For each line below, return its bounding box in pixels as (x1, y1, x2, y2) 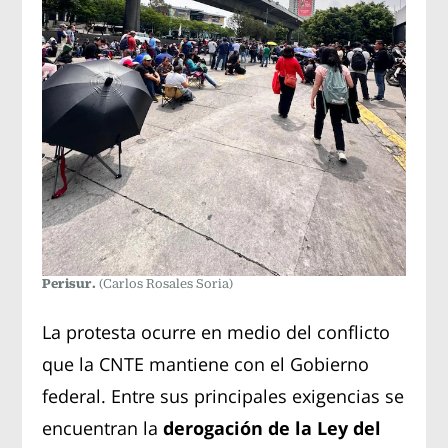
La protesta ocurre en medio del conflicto (42, 320, 391, 345)
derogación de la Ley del (163, 416, 382, 441)
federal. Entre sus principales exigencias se (42, 384, 405, 409)
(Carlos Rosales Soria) (99, 276, 234, 292)
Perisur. (42, 276, 100, 292)
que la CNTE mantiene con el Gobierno (42, 352, 370, 377)
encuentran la (42, 416, 164, 441)
